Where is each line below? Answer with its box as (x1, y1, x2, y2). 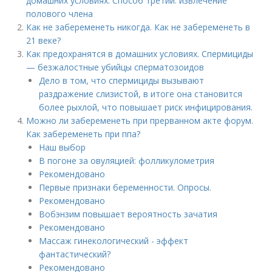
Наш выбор (39, 141, 86, 153)
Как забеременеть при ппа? (26, 128, 141, 140)
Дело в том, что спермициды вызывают (39, 75, 205, 86)
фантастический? (39, 248, 111, 260)
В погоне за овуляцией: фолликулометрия (39, 155, 215, 166)
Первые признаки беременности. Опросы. (39, 182, 212, 193)
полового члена (26, 8, 93, 19)
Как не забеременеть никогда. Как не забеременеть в (26, 21, 251, 33)
